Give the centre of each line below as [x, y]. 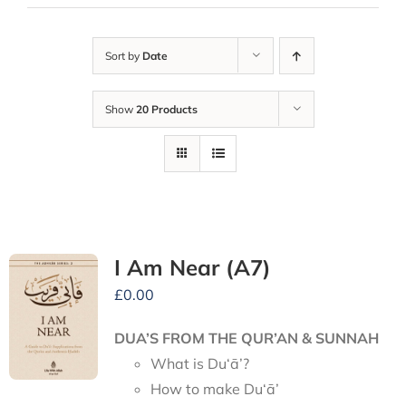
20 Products [166, 110]
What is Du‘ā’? [199, 364]
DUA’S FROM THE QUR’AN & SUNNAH [246, 338]
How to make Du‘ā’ [214, 389]
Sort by [123, 56]
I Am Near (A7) [192, 268]
